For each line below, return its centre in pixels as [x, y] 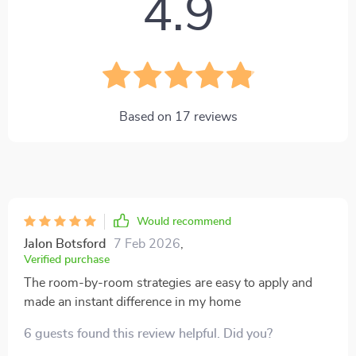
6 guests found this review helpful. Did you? [148, 334]
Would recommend [184, 222]
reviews [214, 117]
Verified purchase [67, 260]
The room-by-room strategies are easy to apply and [168, 283]
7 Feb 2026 [147, 244]
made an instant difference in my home [132, 302]
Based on [147, 117]
